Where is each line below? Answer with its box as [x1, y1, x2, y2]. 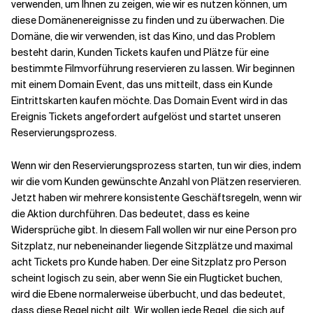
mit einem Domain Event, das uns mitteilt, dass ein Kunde [11, 78, 272, 91]
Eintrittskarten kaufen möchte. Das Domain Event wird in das [11, 94, 288, 107]
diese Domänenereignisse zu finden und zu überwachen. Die [11, 14, 284, 27]
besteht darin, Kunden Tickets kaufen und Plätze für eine [11, 46, 269, 59]
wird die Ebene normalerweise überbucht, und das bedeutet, [11, 288, 285, 300]
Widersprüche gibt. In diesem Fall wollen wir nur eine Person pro [11, 224, 297, 236]
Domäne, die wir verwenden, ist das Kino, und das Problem [11, 30, 275, 43]
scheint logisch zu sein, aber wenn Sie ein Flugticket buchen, [11, 272, 282, 284]
